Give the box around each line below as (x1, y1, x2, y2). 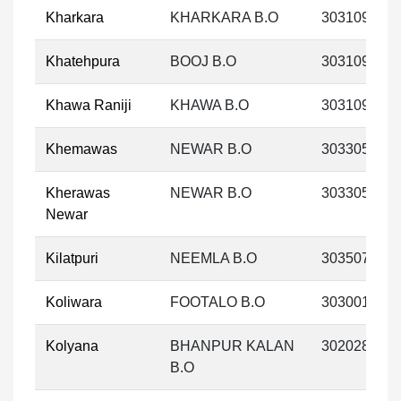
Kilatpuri (46, 251, 98, 266)
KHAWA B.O (170, 98, 249, 113)
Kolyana (46, 338, 98, 354)
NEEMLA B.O (170, 251, 257, 266)
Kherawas (46, 185, 110, 200)
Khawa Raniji (46, 98, 132, 113)
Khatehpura (46, 54, 120, 69)
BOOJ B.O (170, 54, 236, 69)
